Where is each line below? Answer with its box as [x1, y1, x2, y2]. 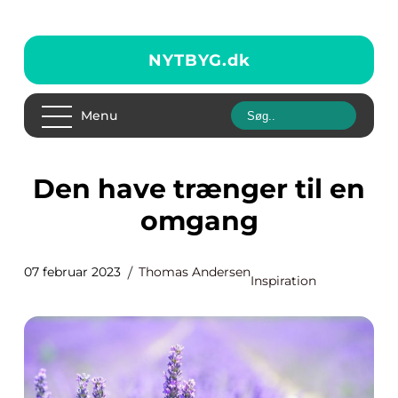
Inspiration [251, 273, 316, 289]
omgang [139, 204, 259, 237]
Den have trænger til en [33, 172, 55, 205]
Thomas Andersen [139, 264, 251, 280]
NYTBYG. [147, 50, 227, 70]
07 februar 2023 [24, 264, 121, 280]
